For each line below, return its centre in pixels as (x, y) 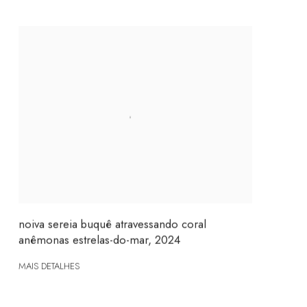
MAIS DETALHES (49, 267)
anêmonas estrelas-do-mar (83, 240)
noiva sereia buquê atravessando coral (112, 224)
